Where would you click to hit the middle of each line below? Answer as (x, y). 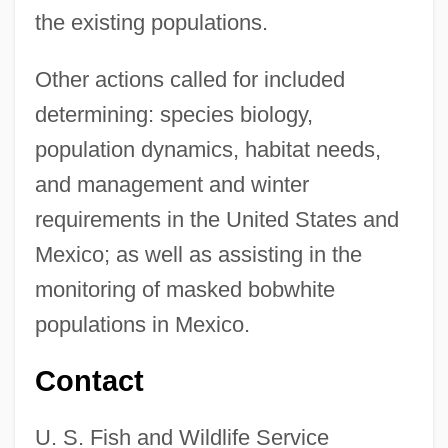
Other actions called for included (189, 79)
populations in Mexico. (142, 324)
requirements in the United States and (216, 219)
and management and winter (171, 184)
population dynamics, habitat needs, (207, 149)
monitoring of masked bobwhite (184, 289)
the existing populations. (151, 22)
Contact (89, 380)
